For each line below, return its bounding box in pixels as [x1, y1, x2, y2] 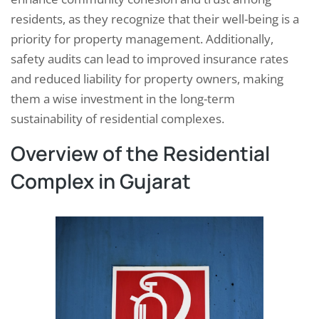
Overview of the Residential [11, 140, 270, 167]
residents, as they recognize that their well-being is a [11, 11, 299, 28]
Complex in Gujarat [11, 167, 191, 195]
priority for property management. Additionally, [11, 31, 273, 48]
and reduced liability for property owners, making [11, 70, 283, 88]
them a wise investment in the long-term [11, 90, 235, 108]
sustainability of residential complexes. [11, 110, 224, 127]
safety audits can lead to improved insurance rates [11, 51, 288, 68]
